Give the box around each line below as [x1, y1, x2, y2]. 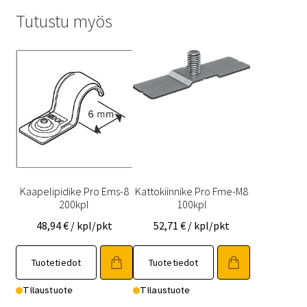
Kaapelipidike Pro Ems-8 [19, 184, 129, 199]
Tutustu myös [15, 10, 112, 33]
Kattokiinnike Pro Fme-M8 [135, 184, 249, 199]
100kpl [176, 197, 207, 212]
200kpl [59, 197, 90, 212]
